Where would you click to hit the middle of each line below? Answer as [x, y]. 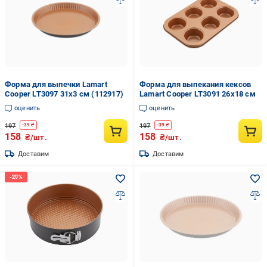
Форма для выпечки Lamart [56, 84]
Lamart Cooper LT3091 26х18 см [197, 94]
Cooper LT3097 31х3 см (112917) [64, 94]
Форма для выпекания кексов [195, 84]
